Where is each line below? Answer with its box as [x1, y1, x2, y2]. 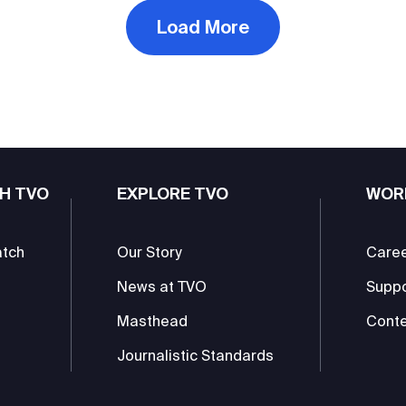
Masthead [117, 312, 188, 329]
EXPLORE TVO [117, 183, 229, 203]
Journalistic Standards [117, 346, 275, 363]
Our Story [117, 243, 182, 260]
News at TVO [117, 277, 208, 295]
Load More [157, 15, 249, 37]
